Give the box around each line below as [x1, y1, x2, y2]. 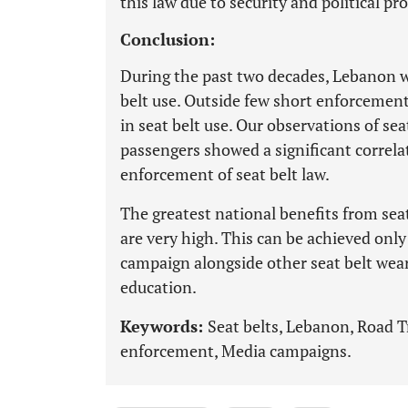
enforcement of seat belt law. [120, 163, 330, 185]
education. [120, 276, 197, 298]
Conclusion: [120, 28, 215, 50]
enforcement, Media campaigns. [120, 340, 352, 362]
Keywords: [120, 315, 208, 337]
